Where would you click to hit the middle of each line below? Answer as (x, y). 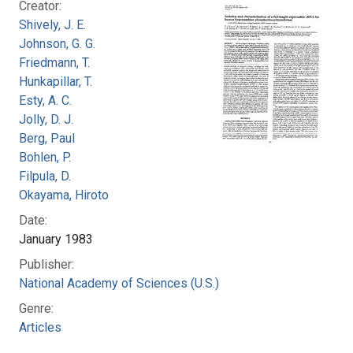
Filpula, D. (45, 176)
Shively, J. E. (52, 24)
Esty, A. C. (45, 100)
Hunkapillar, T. (56, 81)
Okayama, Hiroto (64, 195)
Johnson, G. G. (57, 43)
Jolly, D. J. (46, 119)
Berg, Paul (47, 138)
